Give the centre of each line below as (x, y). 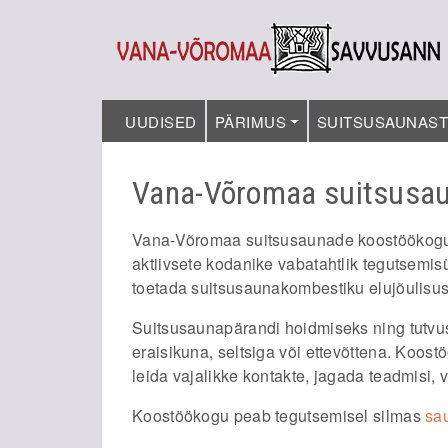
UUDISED (161, 121)
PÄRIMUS (250, 121)
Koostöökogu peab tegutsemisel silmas (279, 415)
